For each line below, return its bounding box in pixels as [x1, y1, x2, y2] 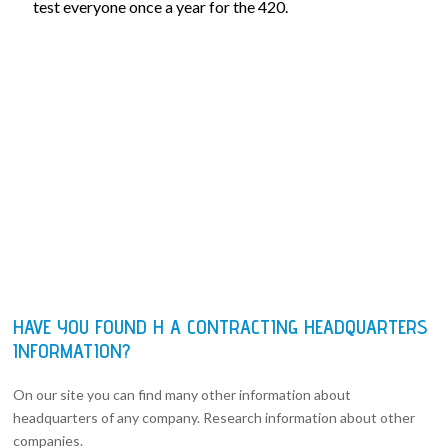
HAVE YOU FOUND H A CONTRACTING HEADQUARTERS [13, 314, 428, 339]
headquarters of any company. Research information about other [13, 408, 416, 426]
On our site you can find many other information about [13, 385, 352, 403]
